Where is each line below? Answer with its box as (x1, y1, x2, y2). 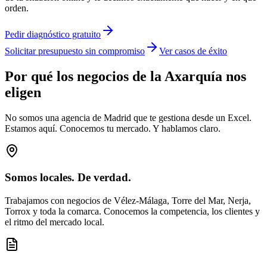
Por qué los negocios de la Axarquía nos (5, 68, 246, 84)
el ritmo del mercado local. (5, 217, 104, 228)
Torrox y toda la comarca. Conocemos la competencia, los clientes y (5, 206, 260, 217)
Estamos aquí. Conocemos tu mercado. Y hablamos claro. (5, 123, 221, 133)
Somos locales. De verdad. (5, 171, 131, 184)
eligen (5, 84, 41, 100)
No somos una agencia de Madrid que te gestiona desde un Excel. (5, 112, 252, 123)
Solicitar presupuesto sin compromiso (5, 45, 145, 56)
